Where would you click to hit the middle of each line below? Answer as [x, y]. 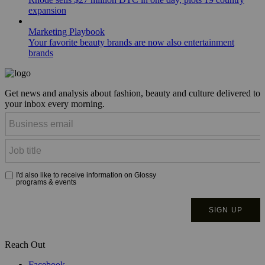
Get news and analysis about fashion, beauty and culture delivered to [132, 93]
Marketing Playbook [67, 31]
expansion [47, 10]
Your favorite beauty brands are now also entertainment [131, 42]
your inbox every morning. [55, 104]
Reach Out [25, 244]
